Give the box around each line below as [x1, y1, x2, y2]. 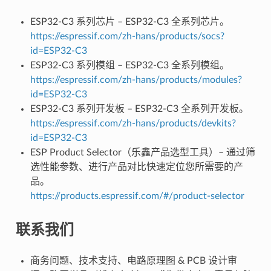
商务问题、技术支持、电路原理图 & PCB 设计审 [30, 255, 237, 266]
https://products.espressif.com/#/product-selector [30, 191, 244, 201]
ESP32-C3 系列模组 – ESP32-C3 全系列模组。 [30, 60, 229, 70]
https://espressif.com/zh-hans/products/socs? [30, 31, 224, 41]
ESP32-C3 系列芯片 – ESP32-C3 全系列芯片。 [30, 16, 229, 27]
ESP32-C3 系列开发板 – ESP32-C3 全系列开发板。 [30, 103, 249, 114]
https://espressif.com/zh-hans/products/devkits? [30, 118, 236, 128]
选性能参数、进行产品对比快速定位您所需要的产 [30, 162, 243, 172]
